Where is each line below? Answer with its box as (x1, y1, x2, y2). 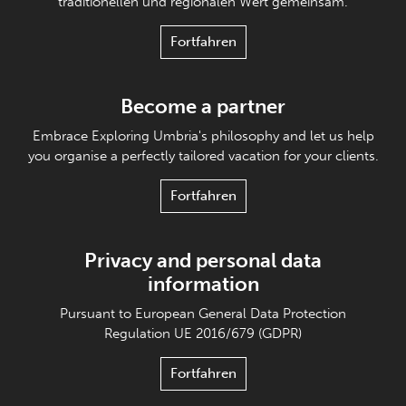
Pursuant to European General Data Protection (60, 305, 346, 323)
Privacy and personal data (84, 248, 322, 274)
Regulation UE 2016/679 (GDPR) (104, 325, 302, 343)
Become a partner (121, 94, 285, 120)
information (147, 272, 259, 297)
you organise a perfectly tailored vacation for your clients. (27, 148, 379, 165)
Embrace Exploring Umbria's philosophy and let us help (32, 128, 374, 145)
